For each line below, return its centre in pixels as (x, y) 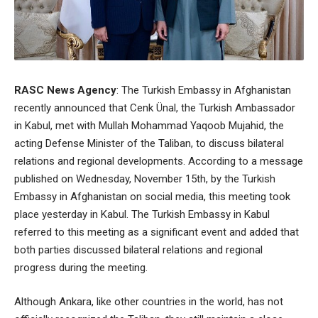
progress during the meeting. (81, 268)
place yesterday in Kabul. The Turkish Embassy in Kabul (142, 215)
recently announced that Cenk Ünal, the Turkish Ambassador (155, 108)
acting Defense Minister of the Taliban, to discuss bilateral (149, 144)
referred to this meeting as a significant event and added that (157, 232)
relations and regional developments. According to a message (159, 161)
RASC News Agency (65, 91)
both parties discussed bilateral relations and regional (138, 250)
